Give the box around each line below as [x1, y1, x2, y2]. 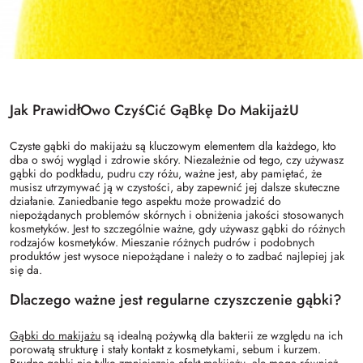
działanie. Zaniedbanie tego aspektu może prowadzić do [10, 192, 281, 209]
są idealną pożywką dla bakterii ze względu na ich [100, 327, 343, 344]
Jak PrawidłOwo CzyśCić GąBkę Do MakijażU [10, 99, 299, 121]
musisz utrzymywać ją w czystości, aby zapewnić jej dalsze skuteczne [10, 178, 340, 195]
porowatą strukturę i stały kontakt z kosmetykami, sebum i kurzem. [10, 340, 321, 357]
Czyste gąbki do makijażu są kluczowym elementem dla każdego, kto [10, 137, 336, 154]
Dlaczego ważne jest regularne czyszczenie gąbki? [10, 288, 342, 310]
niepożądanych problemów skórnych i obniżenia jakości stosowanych [10, 206, 344, 223]
